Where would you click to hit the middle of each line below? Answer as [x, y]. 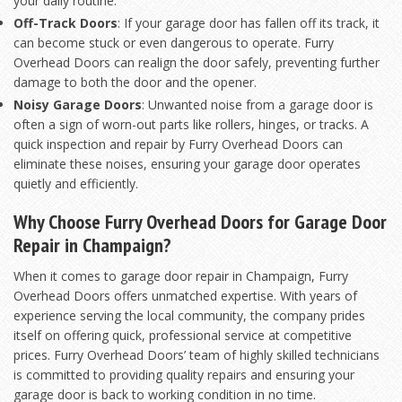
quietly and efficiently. [76, 184]
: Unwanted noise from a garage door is [258, 105]
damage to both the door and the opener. [135, 83]
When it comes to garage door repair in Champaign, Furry [181, 275]
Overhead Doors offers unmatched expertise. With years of [185, 295]
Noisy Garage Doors [78, 105]
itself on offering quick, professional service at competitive [183, 335]
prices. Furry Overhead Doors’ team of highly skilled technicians [197, 354]
